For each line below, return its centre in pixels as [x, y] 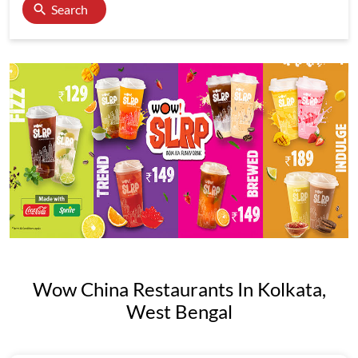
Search [70, 9]
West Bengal [179, 311]
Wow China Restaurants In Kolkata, [179, 289]
